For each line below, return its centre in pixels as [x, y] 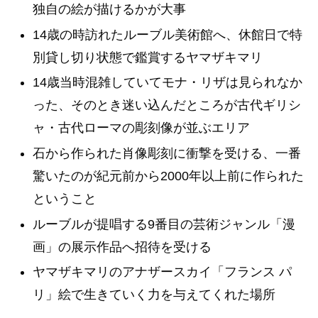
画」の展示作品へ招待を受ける [122, 247]
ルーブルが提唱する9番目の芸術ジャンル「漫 [164, 224]
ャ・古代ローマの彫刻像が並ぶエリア [141, 128]
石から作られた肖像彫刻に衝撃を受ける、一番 [166, 153]
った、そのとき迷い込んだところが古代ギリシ [166, 105]
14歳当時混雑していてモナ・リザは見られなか [167, 83]
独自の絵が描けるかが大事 [109, 10]
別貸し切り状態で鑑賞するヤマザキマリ [147, 57]
